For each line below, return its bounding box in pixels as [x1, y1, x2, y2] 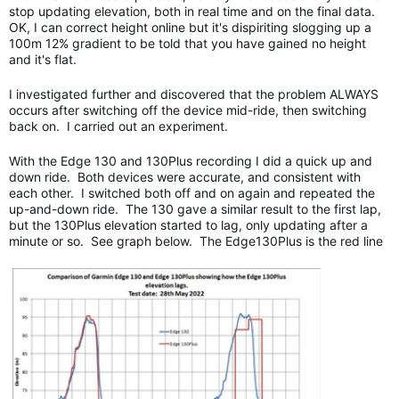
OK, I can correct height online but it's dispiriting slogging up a [9, 20, 371, 35]
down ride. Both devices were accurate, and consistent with [9, 169, 361, 184]
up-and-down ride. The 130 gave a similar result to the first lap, [9, 201, 381, 216]
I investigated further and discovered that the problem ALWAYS [9, 86, 379, 102]
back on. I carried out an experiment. [9, 118, 228, 134]
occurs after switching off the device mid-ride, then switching [9, 102, 367, 118]
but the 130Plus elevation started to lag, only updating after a [9, 217, 368, 232]
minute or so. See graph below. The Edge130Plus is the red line [9, 233, 383, 248]
